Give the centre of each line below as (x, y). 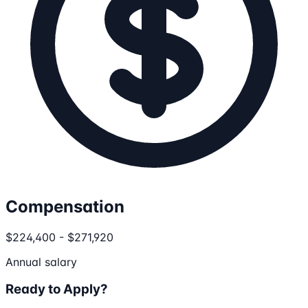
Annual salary (41, 262)
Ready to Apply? (57, 289)
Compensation (65, 206)
